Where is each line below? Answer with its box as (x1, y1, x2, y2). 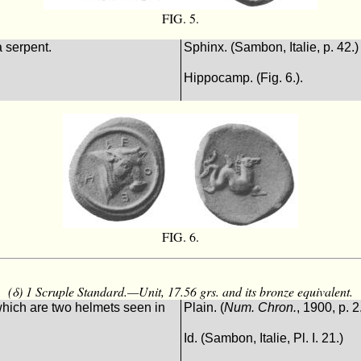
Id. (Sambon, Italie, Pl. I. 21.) (184, 331, 344, 346)
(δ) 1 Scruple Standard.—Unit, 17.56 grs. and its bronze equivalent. (8, 283, 353, 301)
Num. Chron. (224, 301, 297, 315)
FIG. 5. (162, 10, 199, 27)
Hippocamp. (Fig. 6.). (184, 71, 304, 85)
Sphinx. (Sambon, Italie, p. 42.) (184, 40, 359, 55)
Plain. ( (184, 301, 225, 315)
